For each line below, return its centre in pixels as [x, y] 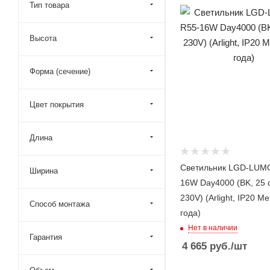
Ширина [44, 171]
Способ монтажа [60, 204]
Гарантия [46, 237]
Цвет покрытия [57, 105]
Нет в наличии [213, 228]
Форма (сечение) [60, 71]
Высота [43, 38]
